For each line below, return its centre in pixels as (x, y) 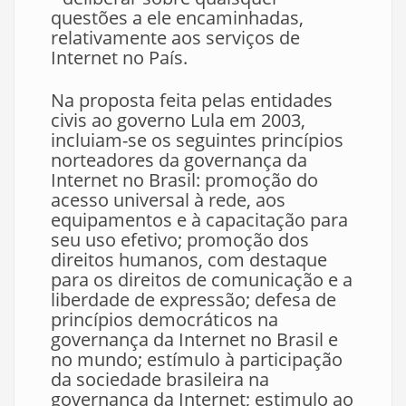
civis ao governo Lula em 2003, (178, 120)
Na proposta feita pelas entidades (192, 100)
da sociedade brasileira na (160, 379)
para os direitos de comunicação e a (202, 280)
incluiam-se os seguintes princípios (197, 140)
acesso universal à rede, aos (168, 200)
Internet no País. (119, 58)
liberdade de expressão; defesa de (193, 300)
